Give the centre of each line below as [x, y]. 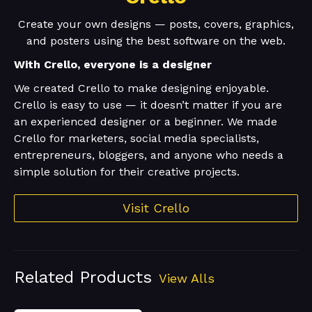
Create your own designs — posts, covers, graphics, [156, 24]
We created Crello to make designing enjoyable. [141, 88]
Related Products [83, 278]
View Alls [187, 279]
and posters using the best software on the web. [156, 41]
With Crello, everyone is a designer [113, 65]
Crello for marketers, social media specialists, [136, 139]
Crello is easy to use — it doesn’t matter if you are [148, 105]
